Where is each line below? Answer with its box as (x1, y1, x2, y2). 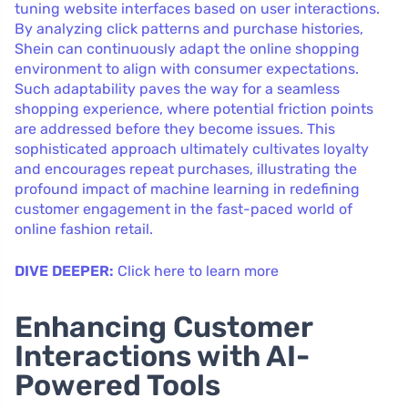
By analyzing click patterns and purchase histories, (15, 19, 363, 37)
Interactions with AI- (15, 338, 310, 373)
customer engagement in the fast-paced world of (15, 199, 352, 218)
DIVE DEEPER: (15, 261, 114, 280)
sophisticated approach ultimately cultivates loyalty (15, 139, 369, 158)
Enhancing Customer (15, 309, 312, 344)
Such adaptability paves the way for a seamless (15, 79, 340, 97)
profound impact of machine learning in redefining (15, 179, 360, 198)
